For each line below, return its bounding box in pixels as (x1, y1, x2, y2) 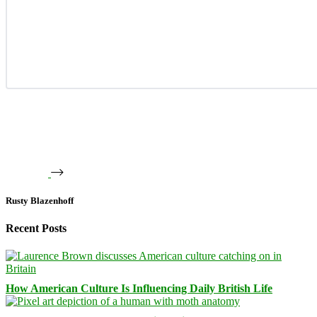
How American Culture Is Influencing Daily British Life (6, 282, 272, 295)
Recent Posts (6, 222, 67, 235)
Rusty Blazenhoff (6, 195, 74, 206)
